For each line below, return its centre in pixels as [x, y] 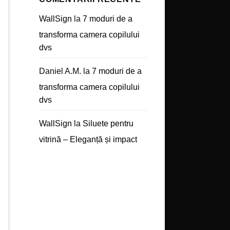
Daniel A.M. [60, 71]
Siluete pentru [108, 123]
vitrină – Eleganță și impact [88, 139]
